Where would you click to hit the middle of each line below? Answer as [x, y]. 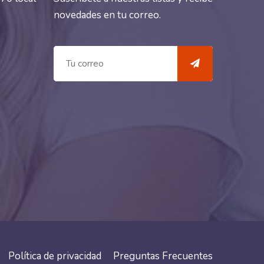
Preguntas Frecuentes [163, 256]
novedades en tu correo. [107, 15]
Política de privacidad [55, 256]
